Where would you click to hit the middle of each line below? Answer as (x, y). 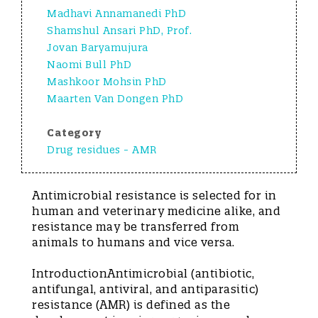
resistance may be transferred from (136, 226)
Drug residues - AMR (102, 150)
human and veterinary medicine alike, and (156, 211)
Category (74, 133)
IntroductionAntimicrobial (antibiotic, (143, 273)
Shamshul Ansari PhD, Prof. (119, 31)
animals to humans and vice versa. (133, 242)
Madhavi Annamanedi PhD (116, 13)
